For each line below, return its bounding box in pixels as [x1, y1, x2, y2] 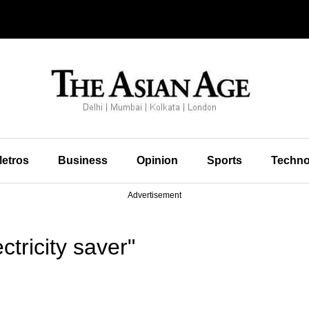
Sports [206, 154, 242, 166]
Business [57, 154, 108, 166]
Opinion [136, 154, 178, 166]
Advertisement [128, 190, 181, 200]
